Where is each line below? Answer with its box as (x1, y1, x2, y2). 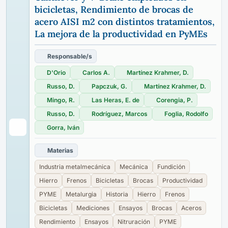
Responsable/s (47, 52, 92, 60)
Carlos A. (82, 69, 110, 76)
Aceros (181, 204, 202, 212)
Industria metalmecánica (39, 163, 110, 170)
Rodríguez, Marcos (92, 110, 148, 118)
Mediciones (76, 204, 109, 212)
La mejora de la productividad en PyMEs (35, 28, 208, 40)
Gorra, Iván (47, 124, 79, 131)
